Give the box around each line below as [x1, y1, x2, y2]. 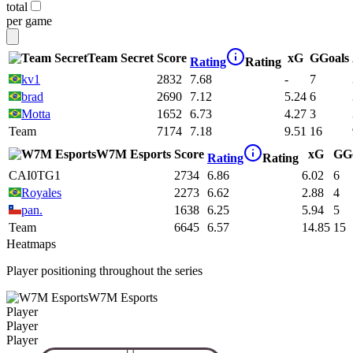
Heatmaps [6, 237, 56, 251]
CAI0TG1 [9, 169, 61, 183]
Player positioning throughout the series [6, 264, 203, 278]
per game [6, 14, 52, 28]
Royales [21, 186, 61, 200]
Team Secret [87, 51, 154, 65]
